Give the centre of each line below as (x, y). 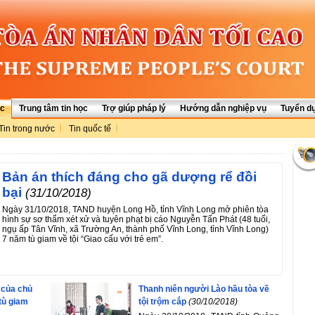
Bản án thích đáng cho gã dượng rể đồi (129, 177)
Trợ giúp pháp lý (134, 108)
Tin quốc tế (90, 129)
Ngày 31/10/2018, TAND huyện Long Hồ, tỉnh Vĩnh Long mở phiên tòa (135, 210)
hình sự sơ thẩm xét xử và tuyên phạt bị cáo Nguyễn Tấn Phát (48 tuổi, (136, 219)
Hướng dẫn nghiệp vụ (223, 108)
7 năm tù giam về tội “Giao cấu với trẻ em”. (83, 239)
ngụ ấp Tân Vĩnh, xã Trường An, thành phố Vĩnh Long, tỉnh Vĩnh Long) (135, 229)
